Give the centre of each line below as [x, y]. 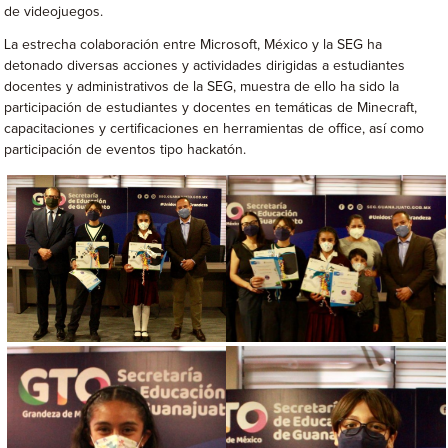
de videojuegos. [54, 12]
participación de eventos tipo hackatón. [125, 150]
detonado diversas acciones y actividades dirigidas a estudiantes [205, 66]
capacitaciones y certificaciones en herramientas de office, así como [214, 129]
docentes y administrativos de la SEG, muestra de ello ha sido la [202, 87]
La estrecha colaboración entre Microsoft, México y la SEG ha [193, 45]
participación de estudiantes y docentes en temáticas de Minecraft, [211, 108]
